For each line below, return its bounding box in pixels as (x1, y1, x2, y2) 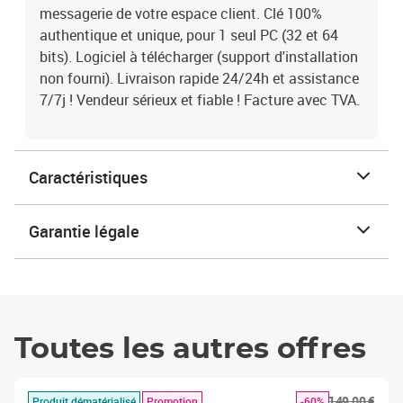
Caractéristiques (29, 166, 148, 188)
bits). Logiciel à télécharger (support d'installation (40, 47, 358, 67)
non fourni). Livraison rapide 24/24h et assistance (40, 68, 359, 88)
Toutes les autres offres (14, 335, 366, 363)
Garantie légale (29, 220, 139, 242)
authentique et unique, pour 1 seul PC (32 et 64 (40, 25, 338, 45)
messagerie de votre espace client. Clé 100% (40, 4, 322, 23)
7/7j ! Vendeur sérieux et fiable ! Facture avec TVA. (40, 90, 360, 110)
